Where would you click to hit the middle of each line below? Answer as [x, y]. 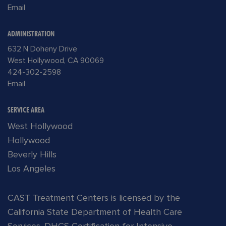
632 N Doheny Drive [42, 49]
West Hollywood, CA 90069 [56, 61]
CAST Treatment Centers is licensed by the [94, 199]
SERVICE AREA [26, 110]
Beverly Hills [32, 155]
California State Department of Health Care [95, 213]
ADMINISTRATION [31, 34]
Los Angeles [32, 169]
